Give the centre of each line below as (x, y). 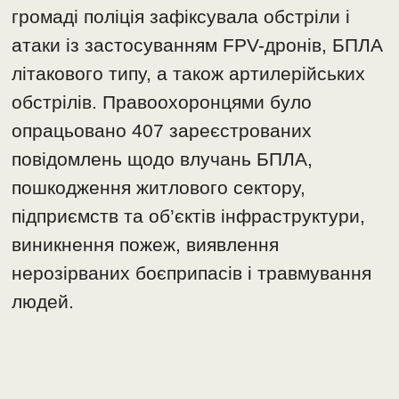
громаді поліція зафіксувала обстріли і (181, 17)
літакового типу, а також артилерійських (189, 74)
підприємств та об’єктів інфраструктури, (189, 216)
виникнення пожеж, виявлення (146, 245)
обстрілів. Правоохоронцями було (162, 102)
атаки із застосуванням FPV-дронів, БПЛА (198, 45)
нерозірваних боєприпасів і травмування (192, 273)
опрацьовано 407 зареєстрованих (162, 131)
